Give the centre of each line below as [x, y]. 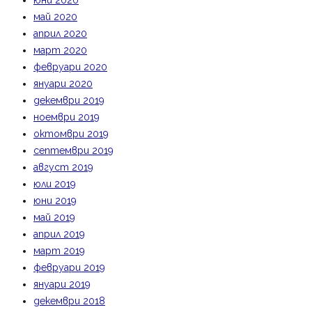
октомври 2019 [71, 134]
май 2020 [55, 17]
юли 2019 [55, 184]
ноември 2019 [67, 117]
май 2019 [54, 217]
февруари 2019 [69, 267]
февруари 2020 [70, 67]
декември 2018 [69, 301]
